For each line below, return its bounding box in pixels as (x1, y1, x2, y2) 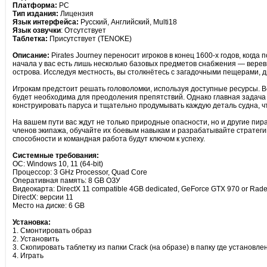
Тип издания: (12, 10, 58, 18)
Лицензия (58, 10, 94, 18)
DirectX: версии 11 (12, 193, 73, 201)
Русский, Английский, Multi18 (78, 18, 177, 26)
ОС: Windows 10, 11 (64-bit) (12, 160, 103, 168)
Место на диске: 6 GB (12, 201, 85, 210)
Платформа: (12, 1, 57, 10)
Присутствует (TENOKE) (47, 35, 132, 43)
